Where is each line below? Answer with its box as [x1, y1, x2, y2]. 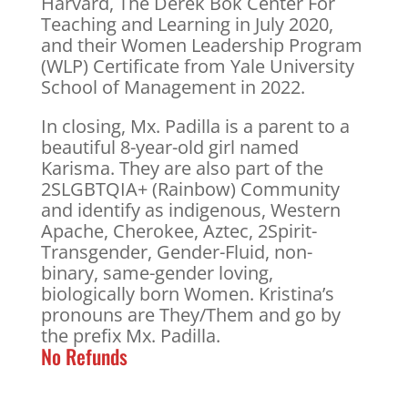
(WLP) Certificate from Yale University [40, 53, 354, 78]
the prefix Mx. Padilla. [40, 322, 220, 348]
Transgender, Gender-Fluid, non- [40, 239, 312, 264]
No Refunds [40, 341, 127, 371]
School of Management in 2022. [40, 74, 305, 99]
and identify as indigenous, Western [40, 197, 341, 222]
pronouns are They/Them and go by [40, 301, 341, 327]
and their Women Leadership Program [40, 32, 362, 57]
